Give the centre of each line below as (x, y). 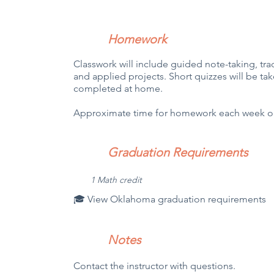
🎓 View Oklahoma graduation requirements (170, 199)
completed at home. (120, 88)
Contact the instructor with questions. (155, 266)
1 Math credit (118, 180)
